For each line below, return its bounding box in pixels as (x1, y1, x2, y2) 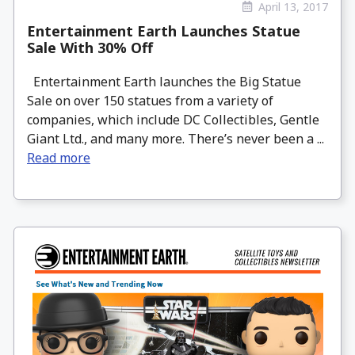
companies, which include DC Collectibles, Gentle (27, 111, 319, 129)
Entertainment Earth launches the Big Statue (27, 73, 301, 91)
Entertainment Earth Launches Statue (27, 21, 300, 41)
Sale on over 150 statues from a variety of (27, 92, 273, 110)
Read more (27, 149, 90, 167)
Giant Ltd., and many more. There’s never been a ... (27, 130, 324, 148)
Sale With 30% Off (27, 38, 153, 58)
